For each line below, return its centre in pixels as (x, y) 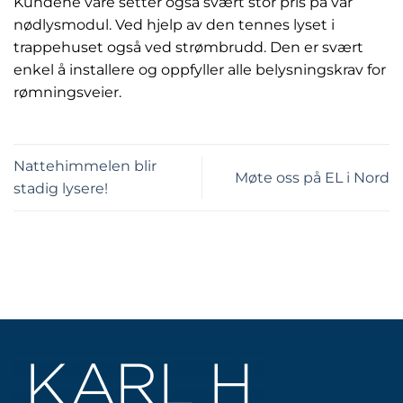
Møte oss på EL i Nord (312, 177)
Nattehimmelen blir (85, 166)
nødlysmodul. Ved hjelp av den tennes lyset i (174, 25)
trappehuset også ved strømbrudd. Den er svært (188, 48)
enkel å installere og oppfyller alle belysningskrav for (200, 70)
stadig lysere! (63, 189)
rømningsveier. (67, 93)
